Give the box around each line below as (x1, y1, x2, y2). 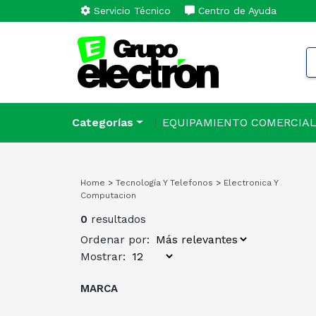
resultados (87, 213, 146, 226)
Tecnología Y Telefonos (113, 178, 213, 188)
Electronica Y (221, 178, 278, 188)
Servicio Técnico (90, 5, 171, 16)
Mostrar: (80, 250, 129, 264)
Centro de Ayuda (195, 5, 276, 16)
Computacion (80, 190, 136, 201)
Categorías (72, 116, 133, 130)
